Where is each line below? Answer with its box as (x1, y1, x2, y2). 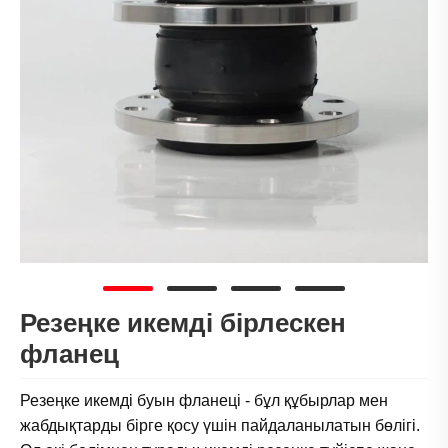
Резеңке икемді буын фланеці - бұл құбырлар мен (20, 391, 388, 409)
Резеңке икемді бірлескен (20, 308, 346, 339)
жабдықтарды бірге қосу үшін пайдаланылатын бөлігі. (20, 416, 420, 434)
